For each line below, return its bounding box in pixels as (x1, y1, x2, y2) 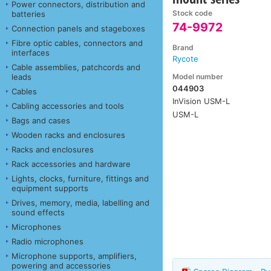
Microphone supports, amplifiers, (11, 250, 137, 261)
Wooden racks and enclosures (11, 129, 125, 140)
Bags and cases (11, 115, 70, 125)
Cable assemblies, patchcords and (11, 62, 140, 72)
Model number (172, 71, 224, 81)
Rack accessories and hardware (11, 158, 131, 169)
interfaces (11, 47, 50, 57)
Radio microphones (11, 236, 83, 246)
